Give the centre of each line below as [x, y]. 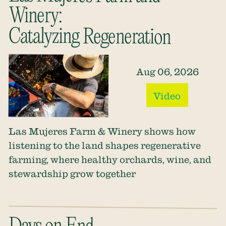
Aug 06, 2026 [167, 72]
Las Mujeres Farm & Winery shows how [102, 131]
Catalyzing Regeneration [90, 38]
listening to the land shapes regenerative [105, 146]
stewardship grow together [72, 174]
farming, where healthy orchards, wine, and [110, 160]
